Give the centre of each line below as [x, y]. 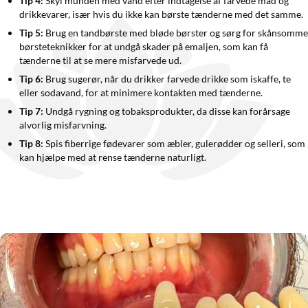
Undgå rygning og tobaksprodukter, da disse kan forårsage [167, 111]
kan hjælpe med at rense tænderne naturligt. [113, 157]
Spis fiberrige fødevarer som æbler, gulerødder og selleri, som [174, 143]
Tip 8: [31, 143]
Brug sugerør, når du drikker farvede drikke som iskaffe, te [167, 78]
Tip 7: [31, 111]
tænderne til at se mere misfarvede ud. [100, 60]
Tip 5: [31, 32]
